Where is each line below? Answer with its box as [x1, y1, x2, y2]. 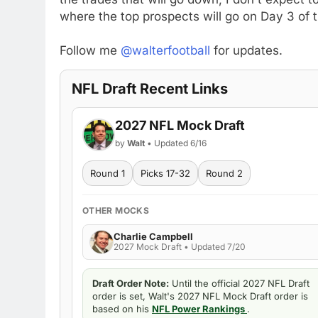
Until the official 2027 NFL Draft [169, 277, 309, 289]
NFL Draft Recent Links [72, 79, 228, 97]
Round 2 [206, 167, 243, 179]
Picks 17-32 [141, 167, 190, 179]
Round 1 [90, 167, 125, 179]
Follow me [60, 43, 121, 57]
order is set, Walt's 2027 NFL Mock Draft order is [92, 290, 308, 302]
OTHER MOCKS [82, 204, 149, 216]
